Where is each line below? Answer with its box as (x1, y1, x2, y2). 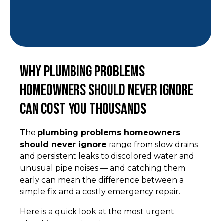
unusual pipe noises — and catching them (20, 163, 185, 173)
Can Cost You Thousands (20, 100, 146, 119)
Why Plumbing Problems (20, 62, 145, 81)
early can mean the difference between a (20, 175, 184, 184)
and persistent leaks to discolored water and (20, 151, 194, 161)
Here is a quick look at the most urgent (20, 207, 174, 216)
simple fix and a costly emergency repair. (20, 187, 180, 196)
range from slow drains (107, 140, 198, 149)
